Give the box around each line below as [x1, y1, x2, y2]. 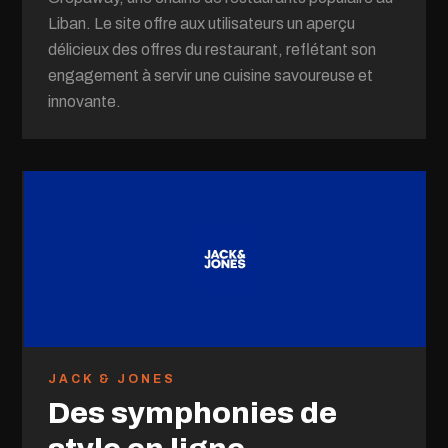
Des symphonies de [48, 396, 338, 429]
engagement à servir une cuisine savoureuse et [48, 66, 374, 84]
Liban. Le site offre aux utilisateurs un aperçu [48, 14, 356, 32]
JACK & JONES [48, 371, 177, 386]
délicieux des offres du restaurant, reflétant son [48, 40, 377, 58]
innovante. [48, 92, 122, 110]
